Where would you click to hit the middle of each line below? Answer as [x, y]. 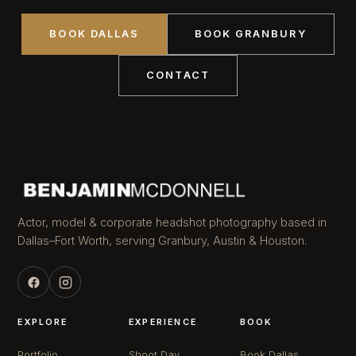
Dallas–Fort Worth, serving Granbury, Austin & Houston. [163, 241]
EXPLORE [43, 322]
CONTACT [178, 75]
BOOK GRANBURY [250, 34]
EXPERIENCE [163, 322]
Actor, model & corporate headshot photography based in [172, 223]
